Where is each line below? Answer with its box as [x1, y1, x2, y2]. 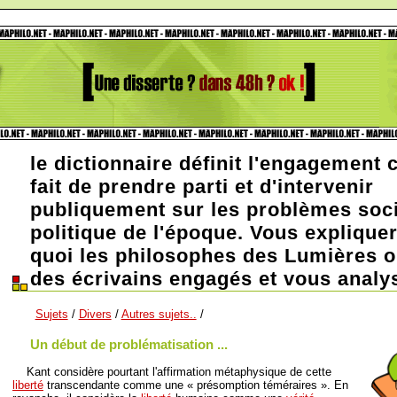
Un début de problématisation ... [30, 336, 228, 352]
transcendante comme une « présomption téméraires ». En [43, 378, 348, 392]
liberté [12, 378, 43, 392]
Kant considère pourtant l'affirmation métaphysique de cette [12, 364, 331, 378]
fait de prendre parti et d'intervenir [30, 175, 374, 198]
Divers [78, 307, 112, 321]
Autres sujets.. [121, 307, 197, 321]
